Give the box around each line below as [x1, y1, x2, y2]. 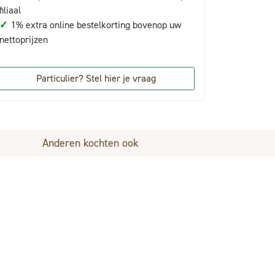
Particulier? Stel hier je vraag [36, 72, 156, 85]
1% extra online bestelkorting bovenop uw [9, 18, 181, 31]
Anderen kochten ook [42, 136, 139, 150]
